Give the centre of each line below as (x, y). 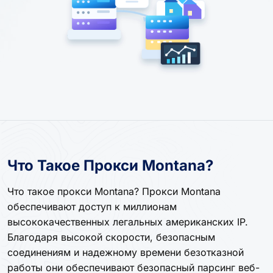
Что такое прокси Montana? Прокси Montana (114, 191)
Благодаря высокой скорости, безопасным (111, 237)
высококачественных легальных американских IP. (128, 222)
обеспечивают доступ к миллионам (92, 206)
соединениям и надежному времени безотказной (126, 252)
